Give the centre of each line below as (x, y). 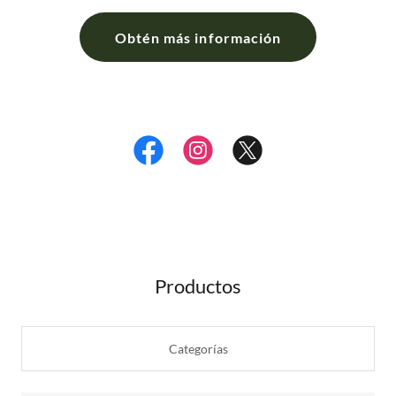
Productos (198, 286)
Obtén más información (198, 37)
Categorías (198, 349)
